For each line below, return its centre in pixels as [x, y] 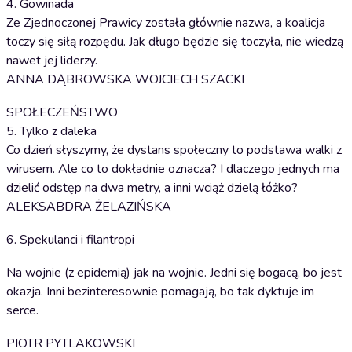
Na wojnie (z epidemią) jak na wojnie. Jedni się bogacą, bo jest [174, 273]
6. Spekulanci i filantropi [70, 240]
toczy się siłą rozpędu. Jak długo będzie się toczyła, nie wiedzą [175, 42]
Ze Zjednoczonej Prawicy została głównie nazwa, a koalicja [166, 23]
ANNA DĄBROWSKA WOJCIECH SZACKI [125, 79]
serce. [22, 310]
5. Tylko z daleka [51, 131]
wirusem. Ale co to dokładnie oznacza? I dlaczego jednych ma [173, 169]
